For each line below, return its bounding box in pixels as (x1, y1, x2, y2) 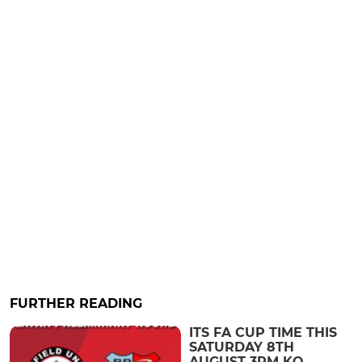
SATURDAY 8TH (189, 339, 294, 356)
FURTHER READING (10, 296, 142, 312)
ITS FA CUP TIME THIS (189, 325, 337, 341)
